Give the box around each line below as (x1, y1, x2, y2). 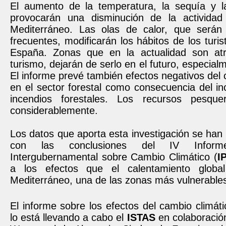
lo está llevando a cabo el (10, 212, 127, 223)
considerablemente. (10, 105, 98, 116)
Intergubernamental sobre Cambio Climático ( (10, 151, 217, 162)
